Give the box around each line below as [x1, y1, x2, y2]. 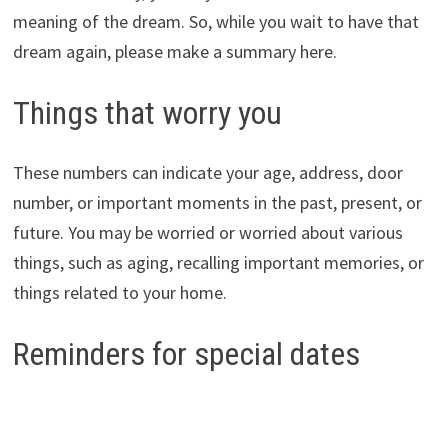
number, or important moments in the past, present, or [12, 191, 422, 215]
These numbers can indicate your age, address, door [12, 161, 403, 185]
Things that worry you [12, 93, 282, 132]
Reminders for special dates [12, 335, 360, 374]
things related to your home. [12, 281, 227, 305]
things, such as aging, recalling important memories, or [12, 251, 424, 275]
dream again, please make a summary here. [12, 39, 337, 63]
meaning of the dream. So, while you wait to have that [12, 9, 419, 33]
